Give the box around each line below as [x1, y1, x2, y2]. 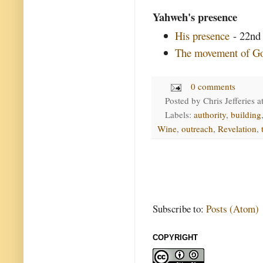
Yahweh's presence [153, 8, 237, 25]
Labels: [164, 108, 194, 120]
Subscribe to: [153, 201, 206, 215]
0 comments [191, 80, 236, 92]
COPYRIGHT [153, 232, 198, 242]
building [230, 108, 261, 120]
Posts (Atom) [206, 201, 259, 215]
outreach [181, 122, 213, 134]
